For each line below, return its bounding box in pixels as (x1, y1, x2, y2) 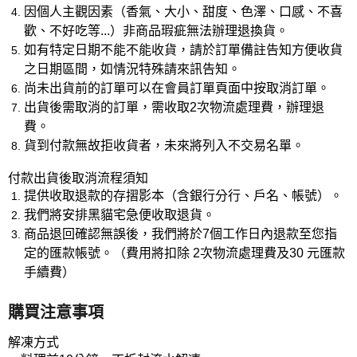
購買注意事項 (8, 303, 104, 321)
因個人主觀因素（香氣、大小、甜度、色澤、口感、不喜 (24, 4, 343, 18)
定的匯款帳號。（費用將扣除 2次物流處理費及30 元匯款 (24, 245, 345, 260)
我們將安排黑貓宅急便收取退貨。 (24, 207, 215, 222)
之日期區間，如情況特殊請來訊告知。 (24, 61, 241, 76)
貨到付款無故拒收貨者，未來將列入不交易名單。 (24, 138, 304, 152)
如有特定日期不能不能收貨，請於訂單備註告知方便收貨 (24, 42, 343, 57)
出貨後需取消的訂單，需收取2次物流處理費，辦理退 (24, 100, 324, 114)
